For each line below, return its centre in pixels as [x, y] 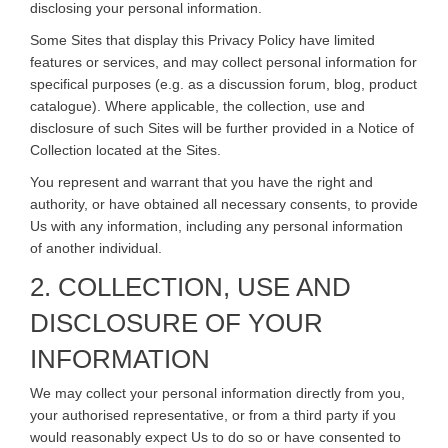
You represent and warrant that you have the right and [201, 181]
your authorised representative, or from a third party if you [213, 414]
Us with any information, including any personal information [216, 225]
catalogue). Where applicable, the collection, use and [197, 105]
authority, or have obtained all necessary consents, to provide [224, 203]
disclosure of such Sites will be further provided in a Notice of [222, 127]
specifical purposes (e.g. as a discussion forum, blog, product [223, 83]
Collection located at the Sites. [125, 149]
